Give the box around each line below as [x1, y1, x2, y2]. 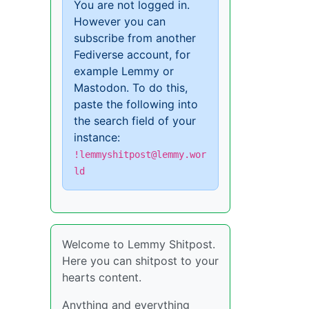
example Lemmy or [74, 63, 174, 78]
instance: [74, 130, 120, 144]
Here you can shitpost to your [62, 253, 219, 268]
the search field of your [74, 113, 196, 128]
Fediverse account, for [74, 47, 190, 61]
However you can [74, 14, 166, 28]
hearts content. [62, 270, 141, 284]
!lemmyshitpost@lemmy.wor [74, 148, 206, 160]
